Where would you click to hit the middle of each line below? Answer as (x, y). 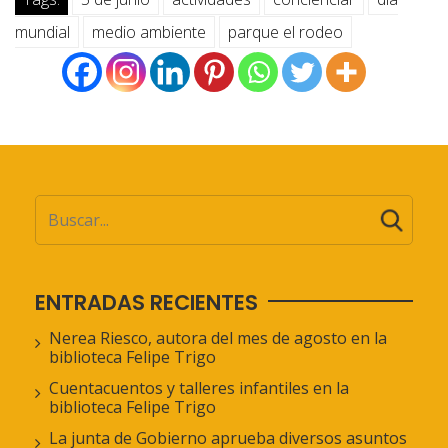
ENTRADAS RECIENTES (146, 302)
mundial (42, 31)
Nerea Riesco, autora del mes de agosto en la (218, 337)
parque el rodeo (285, 31)
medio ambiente (149, 31)
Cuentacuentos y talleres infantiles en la (199, 387)
